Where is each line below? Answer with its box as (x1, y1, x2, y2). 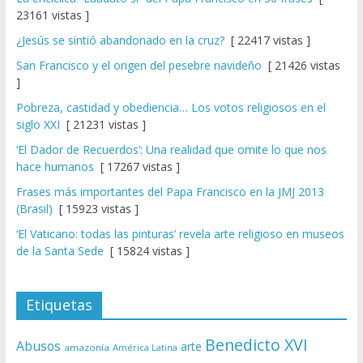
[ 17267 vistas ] (93, 159, 180, 175)
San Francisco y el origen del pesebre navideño (15, 58, 262, 74)
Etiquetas (25, 295, 92, 315)
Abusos (15, 337, 61, 356)
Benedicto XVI (204, 334, 308, 357)
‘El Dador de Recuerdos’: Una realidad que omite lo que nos (15, 142, 327, 158)
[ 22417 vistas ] (224, 32, 310, 49)
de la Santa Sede (15, 243, 104, 259)
